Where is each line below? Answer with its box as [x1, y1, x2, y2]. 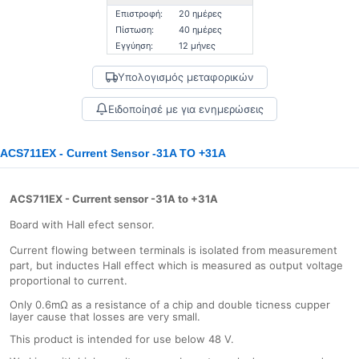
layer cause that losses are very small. [10, 310, 200, 323]
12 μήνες [178, 40, 216, 51]
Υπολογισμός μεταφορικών [117, 71, 254, 83]
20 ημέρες [178, 8, 222, 19]
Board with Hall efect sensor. [10, 218, 155, 231]
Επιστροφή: [115, 8, 163, 19]
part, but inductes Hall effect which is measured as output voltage [10, 259, 343, 272]
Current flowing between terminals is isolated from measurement [10, 244, 337, 256]
